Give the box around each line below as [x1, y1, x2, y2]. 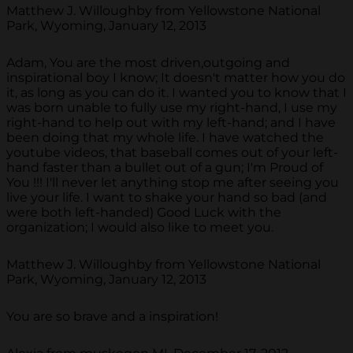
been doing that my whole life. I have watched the [6, 130, 324, 146]
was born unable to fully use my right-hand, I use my [6, 100, 337, 116]
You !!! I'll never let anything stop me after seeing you [6, 175, 339, 191]
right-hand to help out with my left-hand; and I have [6, 115, 336, 131]
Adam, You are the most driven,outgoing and [6, 55, 290, 71]
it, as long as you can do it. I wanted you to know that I [6, 85, 347, 101]
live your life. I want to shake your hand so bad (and [6, 190, 327, 206]
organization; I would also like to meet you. [6, 220, 273, 236]
